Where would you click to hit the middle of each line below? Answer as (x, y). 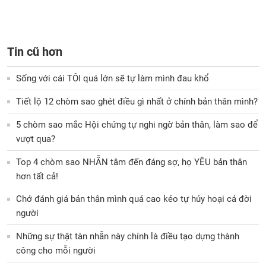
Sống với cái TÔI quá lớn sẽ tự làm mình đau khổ (113, 79)
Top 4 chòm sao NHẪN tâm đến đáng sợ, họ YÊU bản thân (132, 162)
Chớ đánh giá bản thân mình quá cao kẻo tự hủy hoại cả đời (134, 199)
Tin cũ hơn (35, 52)
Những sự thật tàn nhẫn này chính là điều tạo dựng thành (128, 237)
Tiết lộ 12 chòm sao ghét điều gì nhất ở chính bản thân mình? (137, 102)
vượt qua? (36, 139)
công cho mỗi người (56, 251)
